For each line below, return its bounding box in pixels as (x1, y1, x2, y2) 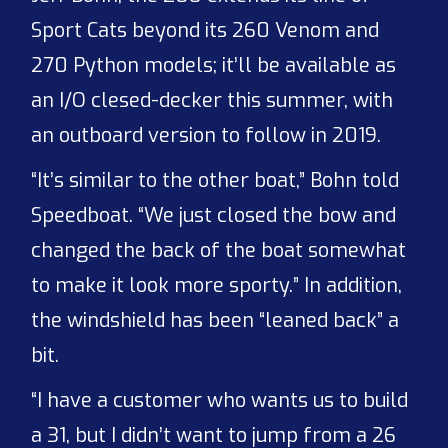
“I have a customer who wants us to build (31, 387, 409, 415)
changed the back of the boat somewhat (31, 237, 407, 265)
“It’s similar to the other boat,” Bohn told (31, 167, 400, 195)
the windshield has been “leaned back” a (31, 307, 400, 335)
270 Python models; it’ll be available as (31, 52, 397, 80)
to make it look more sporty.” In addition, (31, 272, 403, 300)
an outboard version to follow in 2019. (31, 122, 382, 150)
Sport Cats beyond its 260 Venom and (31, 17, 380, 45)
